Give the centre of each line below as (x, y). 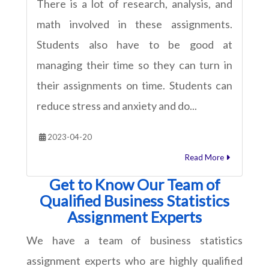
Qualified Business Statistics (134, 200)
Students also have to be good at (134, 44)
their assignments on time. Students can (134, 85)
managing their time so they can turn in (134, 65)
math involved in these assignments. (134, 24)
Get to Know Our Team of (134, 184)
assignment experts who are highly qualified (134, 260)
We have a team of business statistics (134, 240)
